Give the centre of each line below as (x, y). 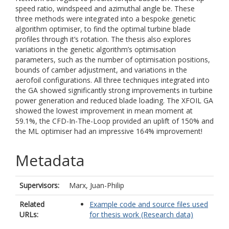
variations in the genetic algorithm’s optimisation (96, 49)
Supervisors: (39, 185)
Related (32, 204)
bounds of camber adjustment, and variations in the (101, 70)
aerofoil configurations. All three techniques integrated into (112, 80)
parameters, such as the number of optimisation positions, (113, 60)
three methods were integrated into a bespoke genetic (106, 19)
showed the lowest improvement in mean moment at (104, 111)
